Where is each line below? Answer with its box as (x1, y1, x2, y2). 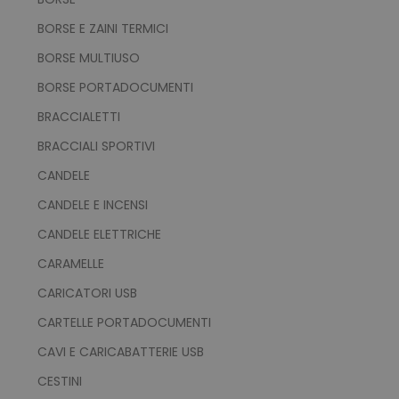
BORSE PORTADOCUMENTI (37, 77, 193, 96)
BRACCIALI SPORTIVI (37, 136, 155, 155)
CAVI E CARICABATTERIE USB (37, 342, 204, 361)
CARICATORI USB (37, 283, 137, 302)
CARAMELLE (37, 254, 104, 273)
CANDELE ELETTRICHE (37, 224, 161, 243)
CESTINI (37, 371, 82, 390)
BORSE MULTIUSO (37, 48, 140, 67)
